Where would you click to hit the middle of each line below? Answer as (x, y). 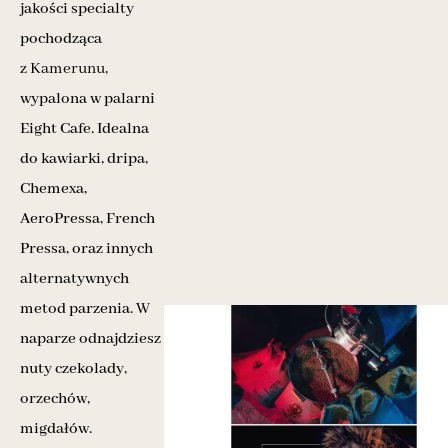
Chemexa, (53, 188)
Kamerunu (67, 68)
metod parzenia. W (85, 308)
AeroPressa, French (87, 218)
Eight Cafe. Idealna (84, 128)
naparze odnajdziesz (90, 338)
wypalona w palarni (87, 98)
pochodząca (61, 38)
